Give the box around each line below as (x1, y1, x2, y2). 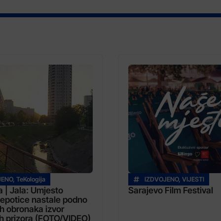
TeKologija (16, 176, 45, 184)
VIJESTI (182, 176, 204, 184)
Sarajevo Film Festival (128, 185, 213, 196)
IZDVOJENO (145, 176, 179, 184)
